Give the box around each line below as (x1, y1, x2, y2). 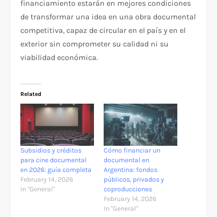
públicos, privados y (104, 175, 164, 184)
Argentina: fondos (104, 165, 157, 174)
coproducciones (104, 185, 152, 193)
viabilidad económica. (20, 53, 98, 62)
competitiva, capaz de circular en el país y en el (20, 26, 186, 35)
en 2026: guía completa (20, 165, 92, 174)
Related (20, 91, 42, 98)
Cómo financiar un (104, 146, 160, 155)
